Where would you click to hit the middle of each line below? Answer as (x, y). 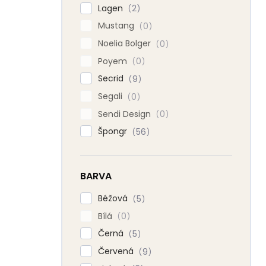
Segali (111, 96)
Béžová (114, 199)
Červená (117, 251)
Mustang (117, 26)
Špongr (114, 132)
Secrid (112, 79)
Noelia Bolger (126, 44)
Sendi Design (126, 114)
